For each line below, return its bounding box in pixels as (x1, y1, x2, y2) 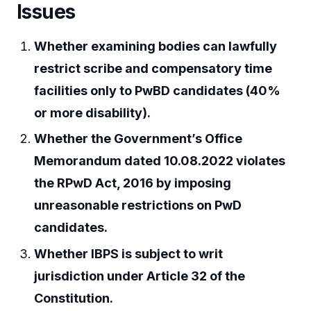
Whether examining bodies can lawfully (34, 38, 278, 53)
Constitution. (34, 290, 114, 305)
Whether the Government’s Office (34, 131, 243, 146)
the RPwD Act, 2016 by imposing (34, 176, 232, 191)
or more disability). (34, 105, 151, 120)
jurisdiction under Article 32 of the (34, 268, 246, 283)
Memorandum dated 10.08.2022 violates (34, 153, 286, 169)
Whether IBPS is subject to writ (34, 246, 224, 261)
